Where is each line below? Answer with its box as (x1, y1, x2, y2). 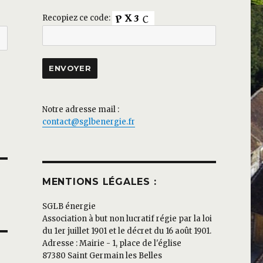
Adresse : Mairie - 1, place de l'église (42, 238, 181, 249)
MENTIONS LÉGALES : (42, 176, 157, 188)
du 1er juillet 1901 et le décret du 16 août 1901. (42, 226, 211, 237)
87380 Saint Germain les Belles (42, 251, 162, 261)
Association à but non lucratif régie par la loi (42, 214, 212, 224)
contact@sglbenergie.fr (42, 117, 135, 127)
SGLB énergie (42, 201, 96, 212)
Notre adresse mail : (42, 104, 119, 115)
